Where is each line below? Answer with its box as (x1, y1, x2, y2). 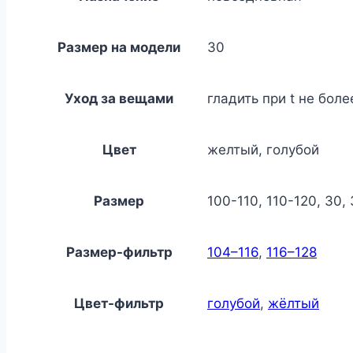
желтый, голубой (207, 142, 319, 158)
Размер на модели (58, 39, 180, 56)
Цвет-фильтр (74, 295, 164, 312)
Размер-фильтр (65, 244, 173, 261)
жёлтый (268, 295, 319, 312)
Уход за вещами (65, 91, 173, 107)
